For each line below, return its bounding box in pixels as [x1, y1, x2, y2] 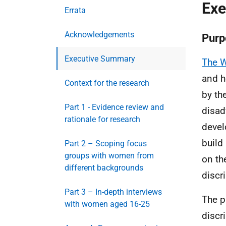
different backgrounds [65, 163, 143, 173]
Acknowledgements [65, 30, 134, 39]
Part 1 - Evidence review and [65, 102, 164, 112]
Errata [65, 6, 86, 15]
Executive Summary [65, 54, 135, 64]
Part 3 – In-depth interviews [65, 187, 162, 197]
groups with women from [65, 151, 154, 160]
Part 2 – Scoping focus [65, 139, 147, 148]
